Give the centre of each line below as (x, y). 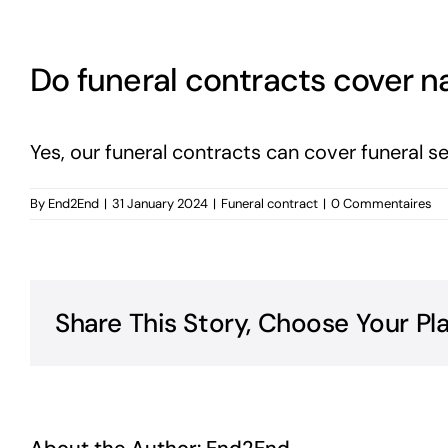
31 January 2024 (160, 204)
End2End (73, 204)
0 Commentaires (381, 204)
